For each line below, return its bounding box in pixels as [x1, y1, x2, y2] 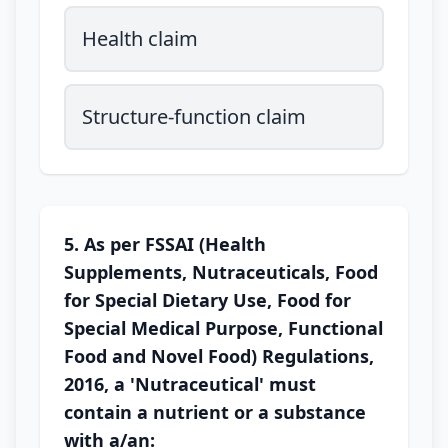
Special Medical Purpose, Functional [64, 316, 383, 340]
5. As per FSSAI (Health [64, 232, 266, 256]
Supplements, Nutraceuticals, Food [64, 260, 378, 284]
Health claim [82, 25, 198, 52]
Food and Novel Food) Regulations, [64, 344, 374, 368]
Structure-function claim [82, 103, 306, 130]
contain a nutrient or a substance [64, 400, 366, 424]
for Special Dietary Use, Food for [64, 288, 351, 312]
